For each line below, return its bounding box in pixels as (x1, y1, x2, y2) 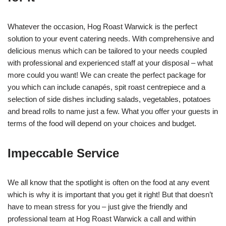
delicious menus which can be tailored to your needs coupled (8, 46, 207, 55)
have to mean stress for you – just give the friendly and (8, 202, 187, 211)
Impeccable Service (8, 146, 119, 160)
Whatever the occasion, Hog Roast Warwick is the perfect (8, 22, 197, 31)
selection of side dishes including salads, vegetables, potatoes (8, 95, 211, 103)
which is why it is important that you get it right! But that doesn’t (8, 190, 213, 199)
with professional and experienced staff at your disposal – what (8, 59, 213, 67)
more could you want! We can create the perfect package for (8, 71, 206, 79)
